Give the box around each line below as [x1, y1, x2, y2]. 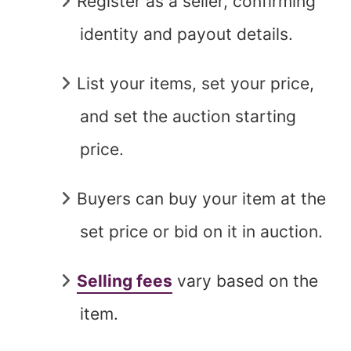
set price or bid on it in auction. [80, 221, 324, 241]
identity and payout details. [80, 24, 294, 44]
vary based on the [172, 270, 319, 291]
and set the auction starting [80, 106, 297, 126]
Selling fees [77, 270, 173, 291]
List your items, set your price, [77, 73, 315, 93]
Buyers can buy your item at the [77, 188, 327, 208]
